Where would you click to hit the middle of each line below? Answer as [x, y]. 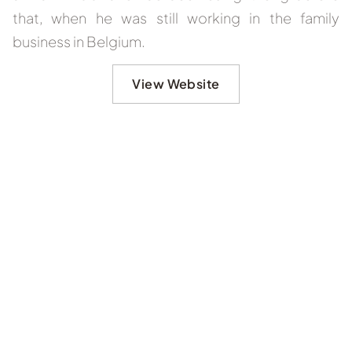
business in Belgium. [79, 41]
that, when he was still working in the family [176, 17]
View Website [176, 84]
